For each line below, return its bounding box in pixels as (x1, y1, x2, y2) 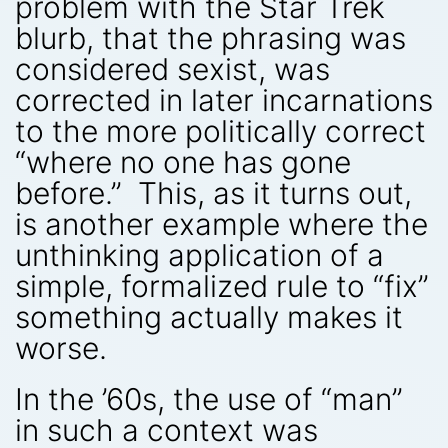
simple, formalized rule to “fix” (15, 267, 429, 304)
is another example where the (15, 205, 428, 242)
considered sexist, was (15, 50, 330, 87)
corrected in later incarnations (15, 81, 433, 118)
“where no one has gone (15, 143, 351, 180)
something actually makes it (15, 298, 403, 335)
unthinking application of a (15, 236, 384, 273)
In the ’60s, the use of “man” (15, 380, 403, 417)
